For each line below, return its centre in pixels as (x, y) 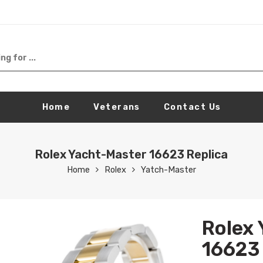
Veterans (117, 107)
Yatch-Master (168, 169)
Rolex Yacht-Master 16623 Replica (131, 154)
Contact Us (192, 107)
